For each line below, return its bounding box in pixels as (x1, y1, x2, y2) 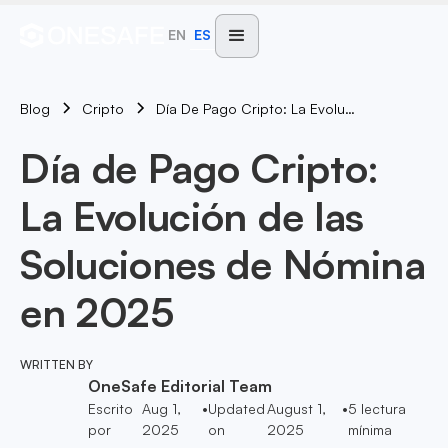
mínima (348, 421, 393, 438)
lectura (357, 400, 407, 417)
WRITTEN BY (20, 357, 93, 372)
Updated (208, 400, 266, 417)
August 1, (267, 400, 327, 417)
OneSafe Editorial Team (88, 376, 272, 396)
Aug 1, (142, 400, 182, 417)
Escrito (88, 400, 133, 417)
